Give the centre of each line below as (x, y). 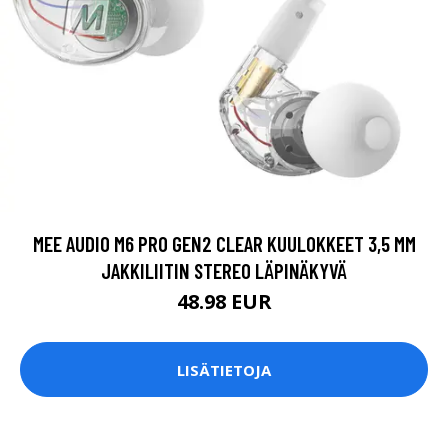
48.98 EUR (224, 302)
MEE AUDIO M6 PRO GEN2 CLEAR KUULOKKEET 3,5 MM (224, 244)
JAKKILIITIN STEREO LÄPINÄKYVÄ (224, 271)
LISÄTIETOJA (224, 369)
